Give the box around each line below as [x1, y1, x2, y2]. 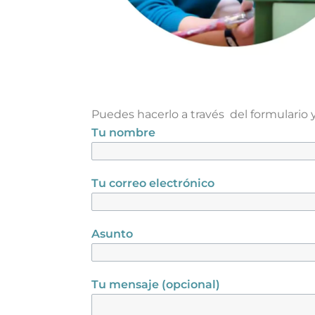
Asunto [91, 227, 133, 241]
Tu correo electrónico [91, 176, 214, 191]
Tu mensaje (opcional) [91, 278, 220, 292]
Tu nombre [91, 126, 155, 140]
